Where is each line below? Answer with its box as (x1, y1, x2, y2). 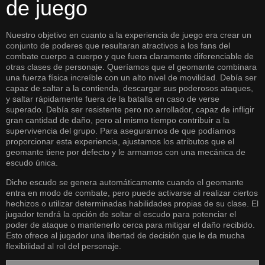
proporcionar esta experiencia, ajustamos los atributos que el (6, 136, 234, 146)
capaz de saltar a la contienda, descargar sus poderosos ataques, (6, 83, 253, 93)
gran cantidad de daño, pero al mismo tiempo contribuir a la (6, 115, 230, 125)
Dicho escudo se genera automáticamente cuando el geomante (6, 177, 244, 187)
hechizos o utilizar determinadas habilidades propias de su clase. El (6, 198, 258, 208)
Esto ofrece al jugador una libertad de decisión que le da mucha (6, 230, 245, 240)
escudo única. (6, 157, 58, 167)
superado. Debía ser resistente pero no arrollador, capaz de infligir (6, 104, 254, 114)
